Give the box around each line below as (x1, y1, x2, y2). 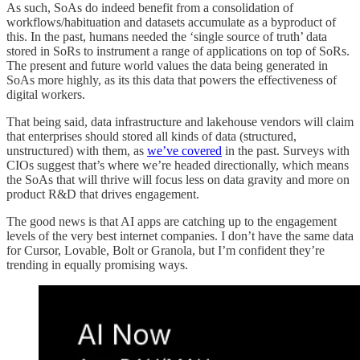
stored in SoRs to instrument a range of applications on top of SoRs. (6, 44, 350, 59)
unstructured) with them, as (6, 144, 147, 158)
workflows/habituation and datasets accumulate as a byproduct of (6, 15, 336, 30)
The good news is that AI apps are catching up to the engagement (6, 215, 337, 229)
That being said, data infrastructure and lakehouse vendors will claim (6, 115, 354, 129)
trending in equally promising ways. (6, 258, 188, 272)
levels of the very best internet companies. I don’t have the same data (6, 229, 354, 243)
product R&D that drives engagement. (6, 187, 199, 202)
